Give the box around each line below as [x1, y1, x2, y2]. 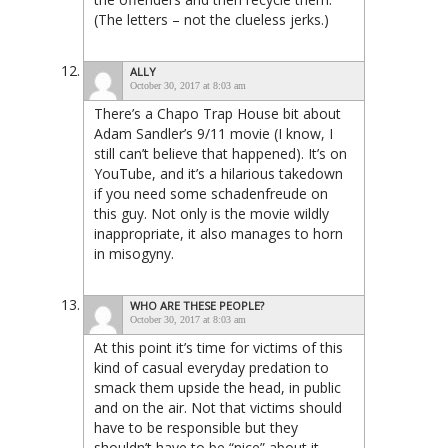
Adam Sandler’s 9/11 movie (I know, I [94, 124, 333, 144]
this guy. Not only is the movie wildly [94, 204, 329, 224]
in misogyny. [94, 244, 174, 264]
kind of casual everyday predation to [94, 358, 329, 378]
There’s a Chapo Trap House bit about [94, 104, 341, 124]
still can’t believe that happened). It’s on [94, 144, 347, 164]
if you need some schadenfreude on [94, 184, 328, 204]
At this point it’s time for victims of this [94, 338, 343, 358]
